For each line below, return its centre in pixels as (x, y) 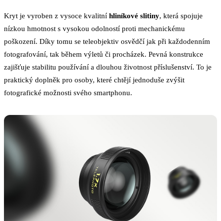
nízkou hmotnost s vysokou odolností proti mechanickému (94, 29)
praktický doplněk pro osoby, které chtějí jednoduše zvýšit (94, 80)
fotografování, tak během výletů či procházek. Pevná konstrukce (104, 54)
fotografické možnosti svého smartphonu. (68, 93)
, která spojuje (181, 16)
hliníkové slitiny (134, 16)
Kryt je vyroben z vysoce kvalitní (56, 16)
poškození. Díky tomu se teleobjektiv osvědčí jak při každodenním (107, 41)
